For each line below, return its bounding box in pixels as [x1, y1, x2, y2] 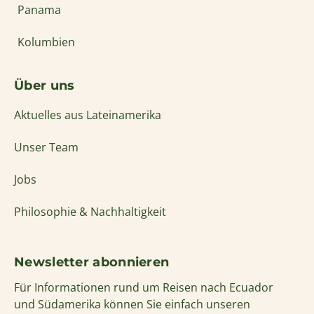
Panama [18, 1, 61, 18]
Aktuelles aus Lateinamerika [14, 107, 161, 123]
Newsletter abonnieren [14, 254, 170, 270]
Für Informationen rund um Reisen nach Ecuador [14, 279, 273, 295]
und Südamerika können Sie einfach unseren [14, 296, 250, 312]
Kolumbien [18, 34, 75, 50]
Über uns [14, 77, 75, 93]
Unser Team [14, 139, 78, 155]
